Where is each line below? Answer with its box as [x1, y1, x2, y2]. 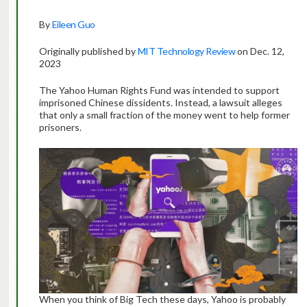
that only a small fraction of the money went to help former [38, 109, 290, 121]
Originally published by [38, 45, 138, 58]
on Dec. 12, [235, 45, 285, 58]
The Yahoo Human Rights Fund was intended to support [38, 84, 280, 97]
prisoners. [38, 121, 82, 134]
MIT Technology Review [137, 45, 236, 58]
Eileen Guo [51, 19, 95, 31]
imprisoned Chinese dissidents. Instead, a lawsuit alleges [38, 97, 282, 109]
